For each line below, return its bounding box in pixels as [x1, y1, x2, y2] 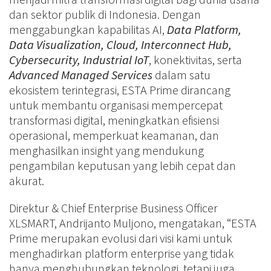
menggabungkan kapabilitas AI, [9, 21, 167, 37]
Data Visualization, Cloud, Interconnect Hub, [9, 36, 232, 52]
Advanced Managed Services [9, 67, 155, 82]
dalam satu [155, 67, 211, 82]
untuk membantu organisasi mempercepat [9, 97, 223, 113]
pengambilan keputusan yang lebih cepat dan [9, 157, 236, 173]
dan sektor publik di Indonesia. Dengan [9, 6, 201, 22]
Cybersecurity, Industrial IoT [9, 51, 149, 67]
